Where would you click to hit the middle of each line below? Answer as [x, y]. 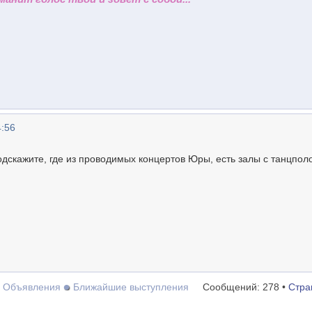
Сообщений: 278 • [245, 287]
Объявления [32, 287]
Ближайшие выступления [131, 287]
